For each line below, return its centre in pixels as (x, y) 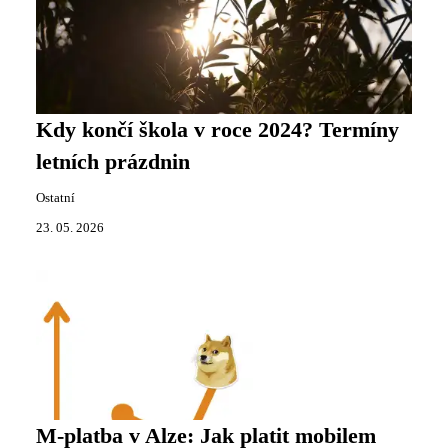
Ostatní (55, 198)
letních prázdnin (113, 162)
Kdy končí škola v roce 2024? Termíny (217, 130)
